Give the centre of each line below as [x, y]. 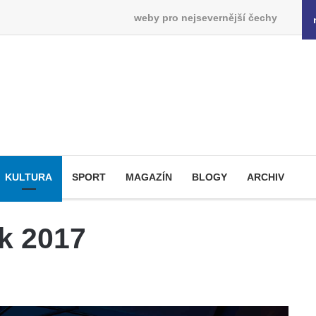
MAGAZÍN [149, 177]
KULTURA [29, 177]
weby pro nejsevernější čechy [205, 17]
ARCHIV [266, 177]
